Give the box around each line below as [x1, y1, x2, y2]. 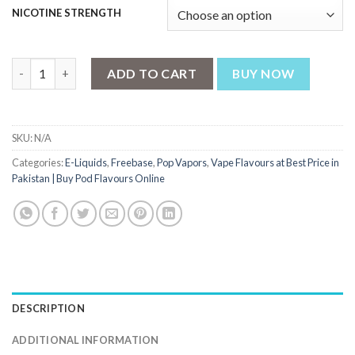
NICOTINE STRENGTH [12, 6, 121, 19]
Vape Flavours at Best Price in [211, 155, 339, 169]
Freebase [111, 155, 153, 169]
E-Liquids [65, 155, 107, 169]
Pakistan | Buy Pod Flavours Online [12, 171, 165, 185]
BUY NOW [232, 66, 295, 81]
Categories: [12, 155, 65, 169]
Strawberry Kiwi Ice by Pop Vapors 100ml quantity [11, 59, 277, 73]
